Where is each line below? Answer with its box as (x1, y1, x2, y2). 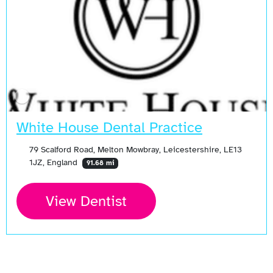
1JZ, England (29, 156, 80, 168)
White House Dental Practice (16, 118, 202, 136)
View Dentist (46, 191, 127, 210)
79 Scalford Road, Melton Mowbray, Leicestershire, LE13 (29, 143, 242, 155)
